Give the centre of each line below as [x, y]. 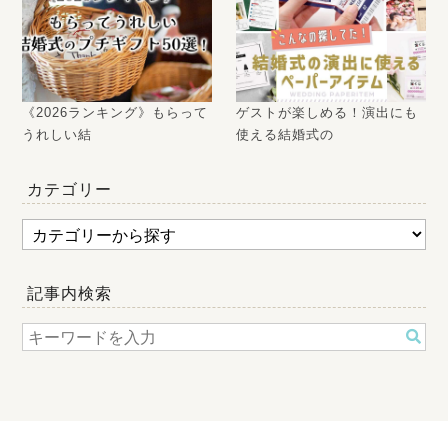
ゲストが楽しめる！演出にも [327, 113]
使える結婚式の [285, 135]
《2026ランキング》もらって [115, 113]
